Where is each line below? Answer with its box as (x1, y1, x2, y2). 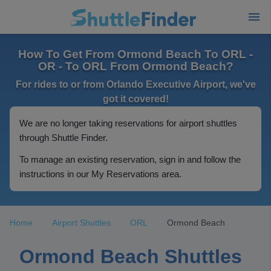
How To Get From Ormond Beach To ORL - (18, 48, 253, 60)
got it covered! (102, 94, 169, 104)
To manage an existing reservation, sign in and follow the (19, 154, 241, 165)
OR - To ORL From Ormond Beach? (38, 60, 233, 73)
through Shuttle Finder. (19, 132, 108, 143)
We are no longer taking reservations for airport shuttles (19, 118, 237, 128)
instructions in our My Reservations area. (19, 169, 181, 179)
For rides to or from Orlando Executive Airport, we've (15, 79, 256, 90)
